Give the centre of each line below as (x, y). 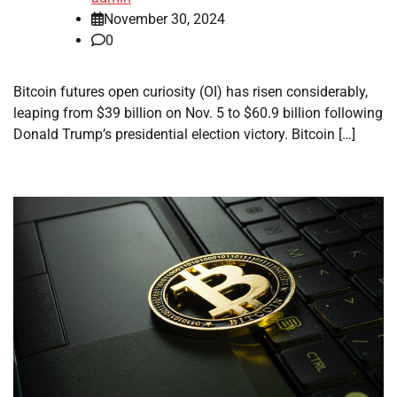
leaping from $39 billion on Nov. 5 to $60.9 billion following (198, 113)
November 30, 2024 (164, 19)
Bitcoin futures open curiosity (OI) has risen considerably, (191, 92)
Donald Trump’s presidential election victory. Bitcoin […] (184, 135)
